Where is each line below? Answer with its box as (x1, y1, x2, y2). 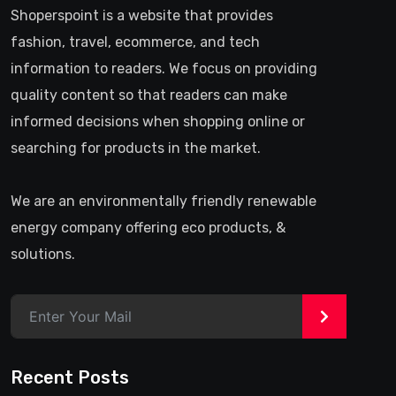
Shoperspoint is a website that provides (11, 6, 273, 24)
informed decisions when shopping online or (11, 112, 305, 130)
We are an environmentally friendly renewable (11, 192, 316, 209)
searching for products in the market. (11, 139, 261, 156)
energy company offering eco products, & (11, 218, 286, 236)
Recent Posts (11, 366, 129, 388)
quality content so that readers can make (11, 86, 287, 103)
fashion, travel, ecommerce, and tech (11, 33, 260, 50)
